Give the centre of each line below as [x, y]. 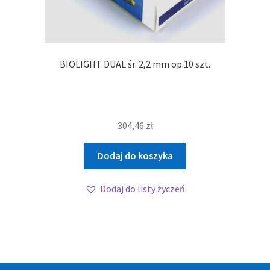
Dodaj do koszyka [135, 156]
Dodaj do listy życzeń [143, 189]
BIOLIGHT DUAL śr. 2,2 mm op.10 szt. [135, 64]
